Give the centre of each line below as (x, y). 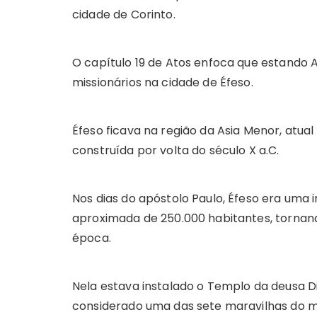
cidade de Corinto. (124, 15)
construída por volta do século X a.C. (176, 151)
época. (92, 238)
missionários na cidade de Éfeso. (163, 83)
